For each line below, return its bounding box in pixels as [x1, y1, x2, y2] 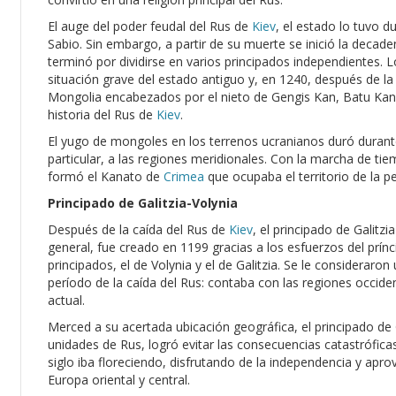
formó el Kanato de [48, 168, 164, 185]
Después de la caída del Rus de [48, 221, 229, 238]
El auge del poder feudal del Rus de [48, 18, 252, 34]
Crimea [164, 168, 204, 185]
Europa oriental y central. [48, 371, 190, 388]
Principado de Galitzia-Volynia [48, 194, 238, 211]
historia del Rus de [48, 106, 156, 123]
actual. [48, 292, 85, 308]
